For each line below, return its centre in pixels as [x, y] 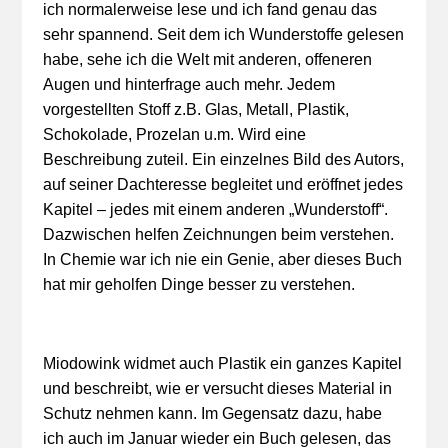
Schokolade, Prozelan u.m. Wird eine [174, 134]
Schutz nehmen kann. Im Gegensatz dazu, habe [212, 413]
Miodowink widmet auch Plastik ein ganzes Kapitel [222, 363]
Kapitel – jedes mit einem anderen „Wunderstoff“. [215, 209]
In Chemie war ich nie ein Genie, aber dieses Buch [222, 259]
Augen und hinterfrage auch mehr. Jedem [188, 84]
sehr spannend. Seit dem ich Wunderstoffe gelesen [223, 34]
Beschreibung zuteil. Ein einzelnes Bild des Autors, [223, 159]
